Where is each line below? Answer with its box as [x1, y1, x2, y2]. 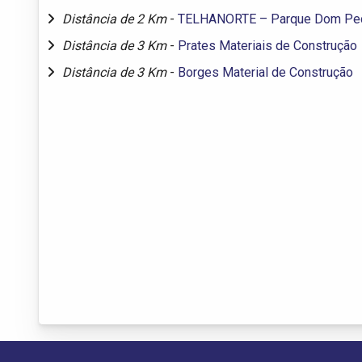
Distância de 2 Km [62, 11, 170, 27]
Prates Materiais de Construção [178, 37, 357, 53]
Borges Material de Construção [178, 64, 353, 80]
